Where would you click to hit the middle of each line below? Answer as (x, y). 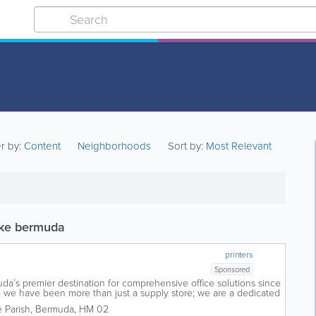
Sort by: (186, 146)
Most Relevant (239, 146)
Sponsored (232, 269)
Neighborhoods (115, 146)
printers (239, 255)
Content (44, 146)
